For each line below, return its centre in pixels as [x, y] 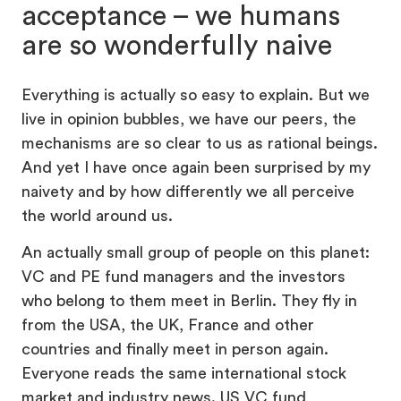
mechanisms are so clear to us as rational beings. [200, 143]
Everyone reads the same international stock [184, 373]
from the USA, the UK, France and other [168, 324]
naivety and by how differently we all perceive [188, 191]
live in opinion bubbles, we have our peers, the [189, 119]
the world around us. [97, 215]
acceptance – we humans [181, 16]
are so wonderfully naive [177, 46]
